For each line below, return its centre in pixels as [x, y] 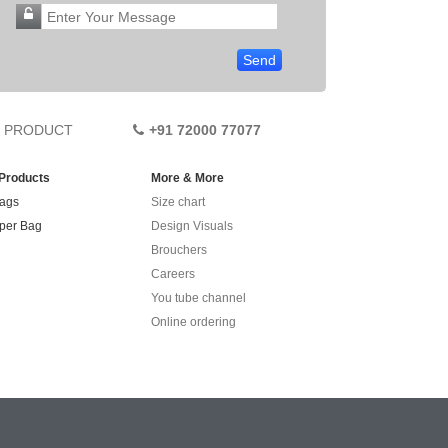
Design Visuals [192, 226]
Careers [173, 274]
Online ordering [193, 322]
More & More [187, 178]
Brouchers [179, 250]
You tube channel [198, 298]
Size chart [178, 202]
